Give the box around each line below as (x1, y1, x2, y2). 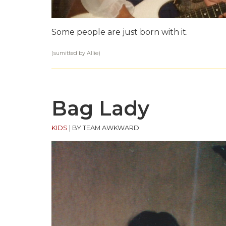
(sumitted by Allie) (51, 50, 100, 57)
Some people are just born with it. (51, 27, 188, 37)
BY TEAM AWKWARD (72, 124, 139, 132)
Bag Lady (51, 96, 149, 121)
